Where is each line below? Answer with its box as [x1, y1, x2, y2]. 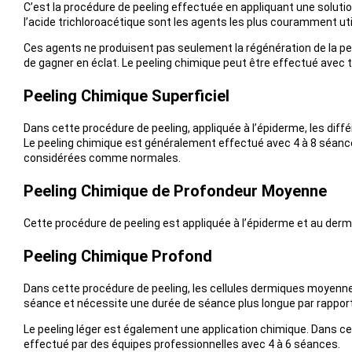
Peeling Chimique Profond [23, 247, 212, 266]
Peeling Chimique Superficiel [23, 86, 229, 106]
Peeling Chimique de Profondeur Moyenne [23, 181, 327, 201]
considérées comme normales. [23, 152, 181, 165]
